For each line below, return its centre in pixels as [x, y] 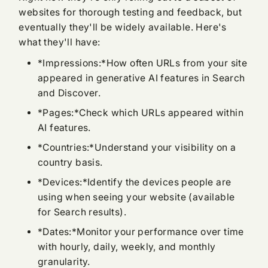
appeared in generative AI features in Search [141, 78]
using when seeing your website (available [136, 197]
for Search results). [82, 212]
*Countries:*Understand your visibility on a [137, 147]
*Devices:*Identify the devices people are [134, 182]
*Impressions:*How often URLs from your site [142, 63]
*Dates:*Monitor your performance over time [141, 232]
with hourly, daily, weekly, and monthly [127, 246]
